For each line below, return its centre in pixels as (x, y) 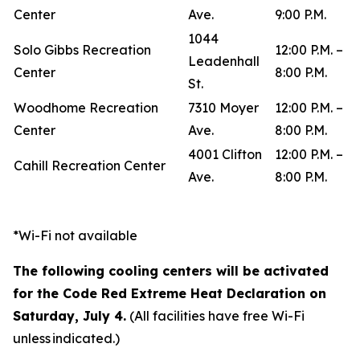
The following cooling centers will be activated (171, 271)
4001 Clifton (225, 154)
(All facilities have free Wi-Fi (217, 316)
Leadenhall (224, 61)
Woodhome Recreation (86, 108)
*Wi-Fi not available (75, 235)
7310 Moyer (223, 108)
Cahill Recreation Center (91, 166)
